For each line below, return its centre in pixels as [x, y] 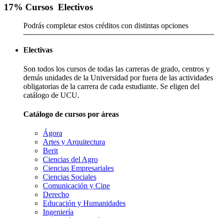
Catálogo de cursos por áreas [71, 114]
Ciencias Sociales [70, 177]
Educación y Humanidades [84, 203]
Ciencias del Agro [70, 160]
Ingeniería [58, 212]
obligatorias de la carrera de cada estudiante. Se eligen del [111, 86]
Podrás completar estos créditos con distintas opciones [106, 26]
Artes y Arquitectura [74, 142]
